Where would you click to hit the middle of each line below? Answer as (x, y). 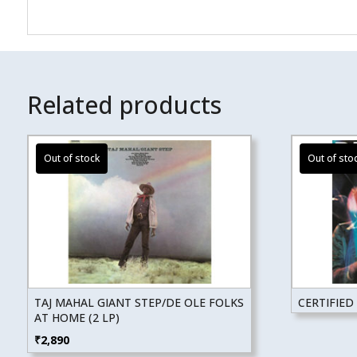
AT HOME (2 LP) (76, 317)
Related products (124, 105)
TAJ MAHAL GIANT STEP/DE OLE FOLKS (139, 302)
